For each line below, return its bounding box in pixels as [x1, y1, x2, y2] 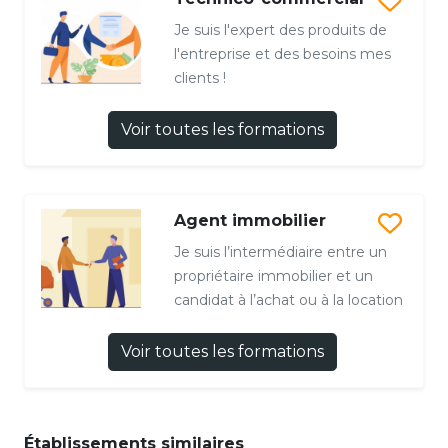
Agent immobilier [173, 210, 326, 230]
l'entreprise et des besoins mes [173, 44, 391, 63]
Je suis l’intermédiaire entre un [173, 242, 387, 261]
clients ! [173, 68, 226, 87]
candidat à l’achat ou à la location [173, 290, 403, 309]
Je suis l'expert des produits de [173, 20, 387, 39]
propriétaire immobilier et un [173, 266, 373, 285]
